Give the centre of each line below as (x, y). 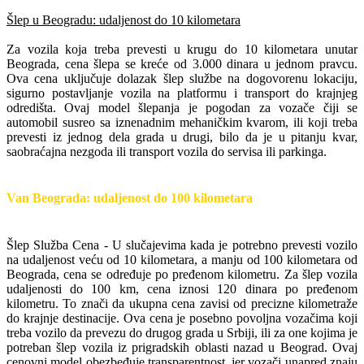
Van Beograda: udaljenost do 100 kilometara (130, 198)
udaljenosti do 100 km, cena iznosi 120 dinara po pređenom (182, 288)
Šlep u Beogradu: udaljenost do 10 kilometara (123, 20)
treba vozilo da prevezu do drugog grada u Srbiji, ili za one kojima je (182, 332)
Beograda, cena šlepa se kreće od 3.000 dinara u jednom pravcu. (182, 64)
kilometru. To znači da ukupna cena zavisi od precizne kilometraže (182, 303)
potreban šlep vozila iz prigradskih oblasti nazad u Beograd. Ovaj (182, 347)
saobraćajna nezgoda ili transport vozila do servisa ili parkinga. (167, 152)
